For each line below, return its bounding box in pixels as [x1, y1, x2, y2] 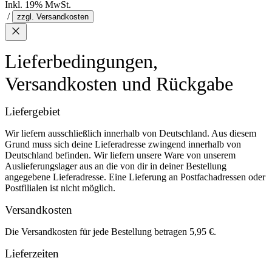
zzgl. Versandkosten [17, 12, 89, 21]
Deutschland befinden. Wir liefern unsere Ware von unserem [5, 150, 236, 160]
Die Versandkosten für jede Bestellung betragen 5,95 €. [5, 226, 216, 237]
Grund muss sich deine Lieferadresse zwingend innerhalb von [5, 139, 241, 149]
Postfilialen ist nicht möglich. [5, 183, 115, 193]
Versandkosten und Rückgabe [5, 73, 233, 95]
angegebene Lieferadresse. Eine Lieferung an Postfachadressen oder [5, 172, 265, 182]
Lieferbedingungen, [5, 50, 158, 72]
